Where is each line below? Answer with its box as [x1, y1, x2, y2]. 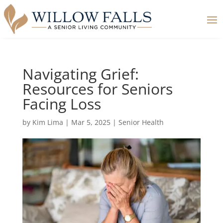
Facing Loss [22, 94, 101, 114]
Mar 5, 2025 [71, 117, 111, 127]
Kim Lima [32, 117, 63, 127]
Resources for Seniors [22, 79, 173, 99]
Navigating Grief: [22, 64, 139, 84]
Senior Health [118, 117, 164, 127]
